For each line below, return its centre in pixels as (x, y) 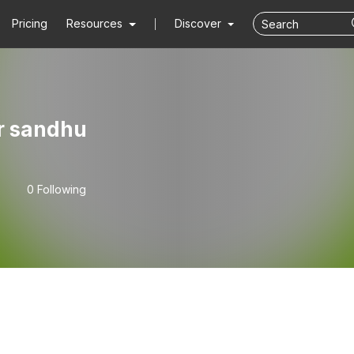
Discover (199, 23)
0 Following (56, 189)
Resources (95, 23)
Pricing (30, 23)
